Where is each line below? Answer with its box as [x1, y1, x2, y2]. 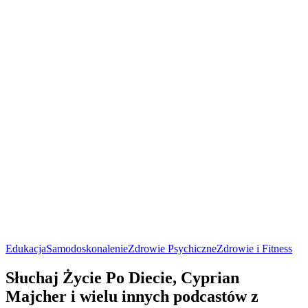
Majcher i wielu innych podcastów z [5, 287, 258, 305]
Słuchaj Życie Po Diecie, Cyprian [5, 268, 239, 287]
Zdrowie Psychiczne [128, 243, 217, 255]
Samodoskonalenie [46, 243, 128, 255]
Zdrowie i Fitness [217, 243, 292, 255]
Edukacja [5, 243, 46, 255]
